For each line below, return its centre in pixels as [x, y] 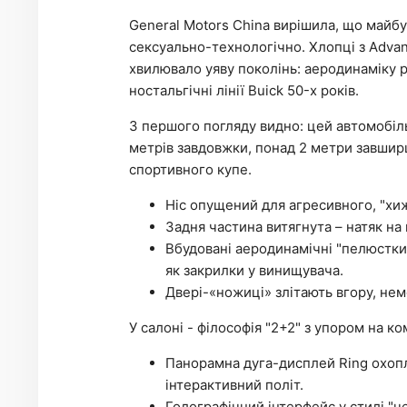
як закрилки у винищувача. [254, 270]
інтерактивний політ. [234, 384]
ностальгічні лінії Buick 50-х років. [244, 90]
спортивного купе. [190, 169]
